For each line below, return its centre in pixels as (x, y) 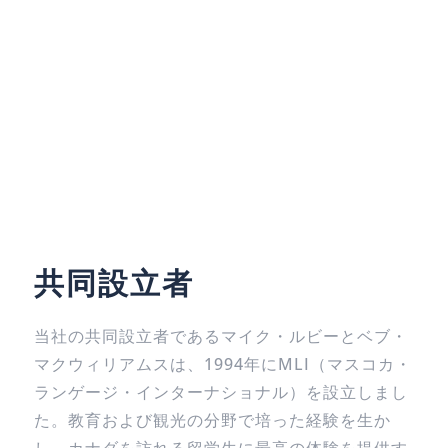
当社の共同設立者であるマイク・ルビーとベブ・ (220, 336)
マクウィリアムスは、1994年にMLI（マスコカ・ (222, 364)
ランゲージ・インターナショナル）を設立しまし (220, 392)
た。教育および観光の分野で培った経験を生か (212, 420)
